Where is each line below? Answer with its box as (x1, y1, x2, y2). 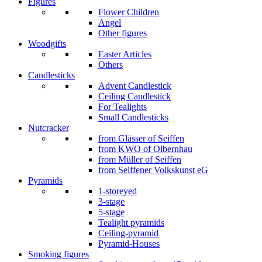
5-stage (98, 207, 125, 217)
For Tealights (98, 102, 147, 112)
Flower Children (98, 7, 159, 17)
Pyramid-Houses (98, 239, 160, 249)
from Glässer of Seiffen (98, 133, 184, 143)
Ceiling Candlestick (98, 91, 171, 101)
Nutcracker (28, 123, 69, 133)
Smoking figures (28, 249, 89, 259)
